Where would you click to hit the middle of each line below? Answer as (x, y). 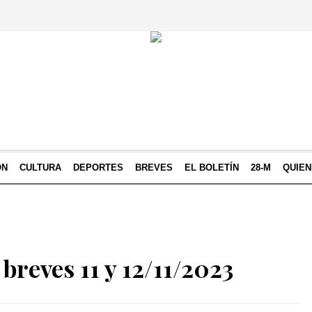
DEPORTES (98, 167)
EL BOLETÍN (212, 167)
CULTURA (40, 167)
